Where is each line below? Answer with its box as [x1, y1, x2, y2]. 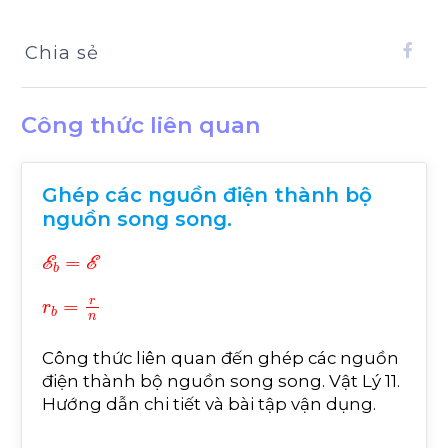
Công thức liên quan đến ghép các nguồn [42, 347, 399, 368]
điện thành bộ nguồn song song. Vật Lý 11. [42, 370, 400, 391]
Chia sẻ [25, 40, 99, 64]
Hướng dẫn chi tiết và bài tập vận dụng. [42, 393, 376, 414]
